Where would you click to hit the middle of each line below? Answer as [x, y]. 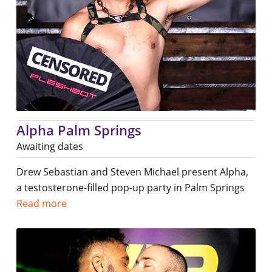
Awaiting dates [49, 147]
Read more [41, 204]
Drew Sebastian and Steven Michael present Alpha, [132, 172]
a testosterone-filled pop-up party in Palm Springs [130, 188]
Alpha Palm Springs [79, 130]
